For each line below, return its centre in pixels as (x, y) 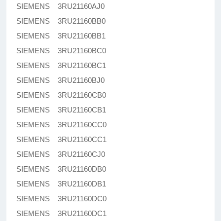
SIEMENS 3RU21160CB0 (61, 95)
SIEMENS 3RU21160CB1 (61, 110)
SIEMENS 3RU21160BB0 (61, 21)
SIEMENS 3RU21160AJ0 (61, 6)
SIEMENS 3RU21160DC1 (62, 214)
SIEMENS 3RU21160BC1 (61, 66)
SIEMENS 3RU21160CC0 (62, 125)
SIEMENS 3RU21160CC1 (62, 140)
